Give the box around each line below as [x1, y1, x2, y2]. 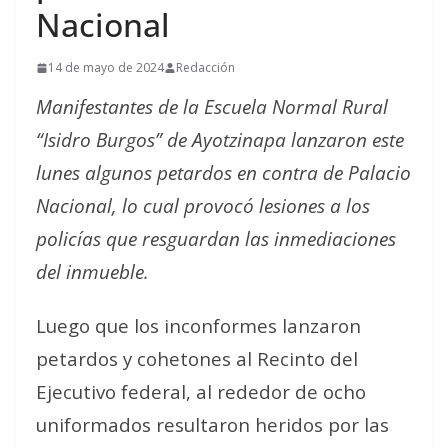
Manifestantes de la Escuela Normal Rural [36, 94, 388, 119]
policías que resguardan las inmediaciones [36, 226, 396, 251]
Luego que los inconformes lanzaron [36, 313, 361, 338]
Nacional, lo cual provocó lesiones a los [36, 193, 370, 218]
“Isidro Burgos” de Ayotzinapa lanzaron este [36, 127, 404, 152]
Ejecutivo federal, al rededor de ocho [36, 379, 366, 404]
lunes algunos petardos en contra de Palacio [36, 160, 411, 185]
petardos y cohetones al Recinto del [36, 346, 358, 371]
